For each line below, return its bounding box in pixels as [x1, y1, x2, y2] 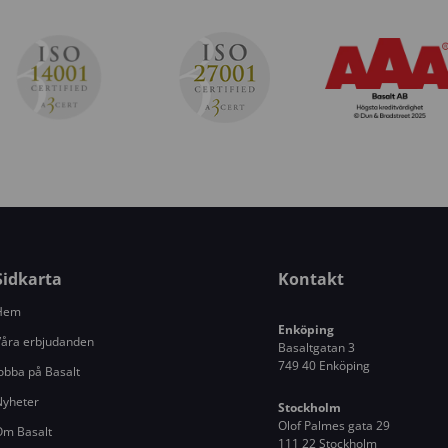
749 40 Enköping [278, 356, 371, 374]
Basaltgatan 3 [278, 338, 356, 356]
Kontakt [278, 267, 345, 290]
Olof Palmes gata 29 [278, 416, 391, 434]
